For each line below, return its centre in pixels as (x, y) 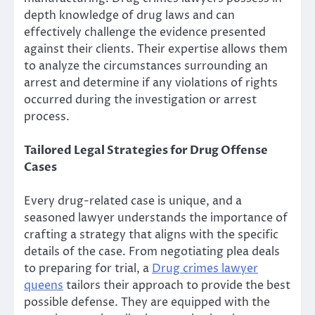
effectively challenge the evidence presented (145, 32)
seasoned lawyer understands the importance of (156, 218)
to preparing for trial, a (88, 269)
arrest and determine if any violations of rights (151, 83)
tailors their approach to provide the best (177, 286)
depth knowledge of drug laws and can (129, 15)
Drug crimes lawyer (205, 269)
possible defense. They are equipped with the (147, 303)
